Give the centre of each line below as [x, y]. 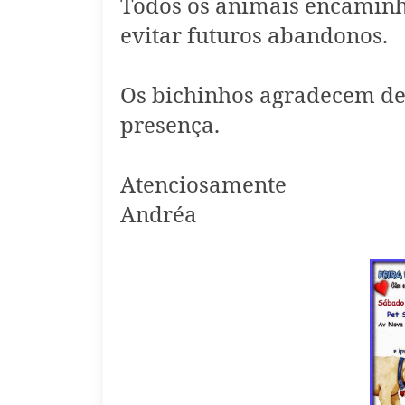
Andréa [161, 214]
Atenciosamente [203, 184]
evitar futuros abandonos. [254, 35]
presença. [170, 124]
